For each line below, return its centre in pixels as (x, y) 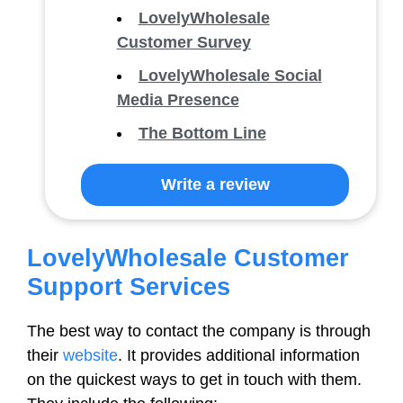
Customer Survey (184, 42)
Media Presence (178, 100)
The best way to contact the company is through (199, 331)
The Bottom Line (202, 133)
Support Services (129, 287)
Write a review (215, 184)
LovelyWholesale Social (230, 76)
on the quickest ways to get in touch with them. (194, 380)
